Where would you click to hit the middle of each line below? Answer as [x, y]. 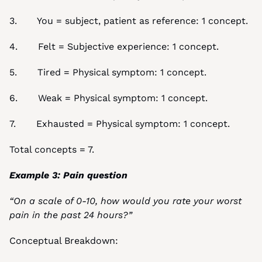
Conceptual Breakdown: [64, 241]
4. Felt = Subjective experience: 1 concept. [114, 46]
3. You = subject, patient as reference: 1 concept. [129, 21]
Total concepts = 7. [52, 149]
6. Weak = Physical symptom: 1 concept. [108, 98]
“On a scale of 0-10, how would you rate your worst [125, 201]
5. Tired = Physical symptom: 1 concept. [108, 72]
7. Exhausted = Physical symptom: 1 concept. [120, 124]
